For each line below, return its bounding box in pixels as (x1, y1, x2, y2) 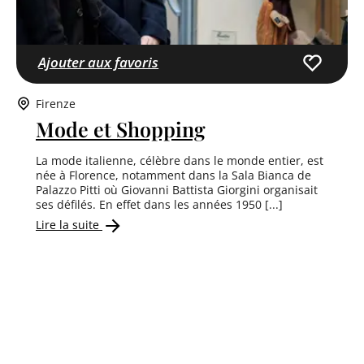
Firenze (36, 95, 76, 111)
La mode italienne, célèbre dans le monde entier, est (36, 152, 323, 168)
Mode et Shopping (36, 115, 206, 142)
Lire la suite (36, 216, 102, 232)
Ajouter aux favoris (38, 53, 159, 72)
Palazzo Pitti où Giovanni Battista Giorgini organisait (36, 181, 318, 197)
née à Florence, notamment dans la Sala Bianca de (36, 167, 311, 183)
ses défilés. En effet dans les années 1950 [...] (36, 196, 283, 212)
